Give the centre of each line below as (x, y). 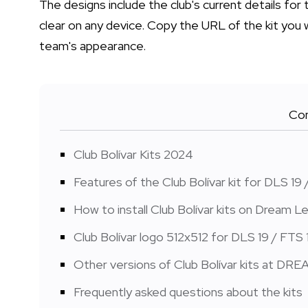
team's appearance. (92, 45)
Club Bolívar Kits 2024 (133, 154)
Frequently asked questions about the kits (188, 291)
